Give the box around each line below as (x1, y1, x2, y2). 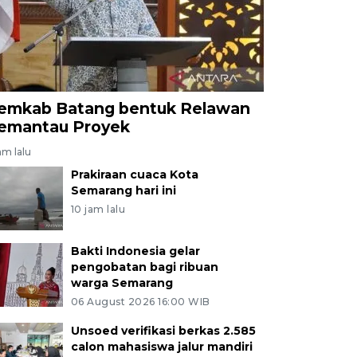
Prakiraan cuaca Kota (70, 167, 198, 182)
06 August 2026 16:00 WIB (70, 295, 210, 308)
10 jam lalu (70, 202, 126, 215)
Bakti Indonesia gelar (70, 243, 200, 258)
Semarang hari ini (70, 182, 176, 198)
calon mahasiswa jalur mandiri (70, 339, 253, 354)
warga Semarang (70, 275, 173, 290)
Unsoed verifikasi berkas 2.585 (70, 323, 256, 338)
